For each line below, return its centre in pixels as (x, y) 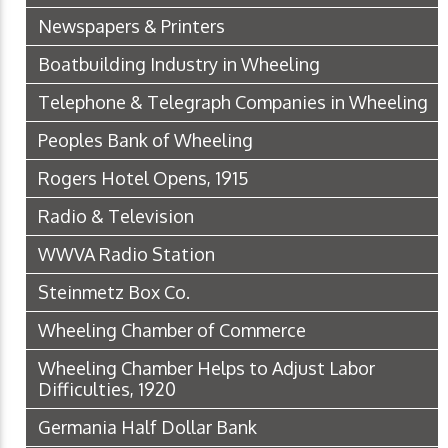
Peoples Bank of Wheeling (145, 140)
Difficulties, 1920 (107, 389)
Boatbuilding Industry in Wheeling (179, 64)
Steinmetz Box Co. (114, 292)
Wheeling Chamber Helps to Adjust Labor (206, 368)
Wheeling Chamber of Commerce (172, 330)
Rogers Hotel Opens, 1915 (143, 178)
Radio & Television (116, 216)
